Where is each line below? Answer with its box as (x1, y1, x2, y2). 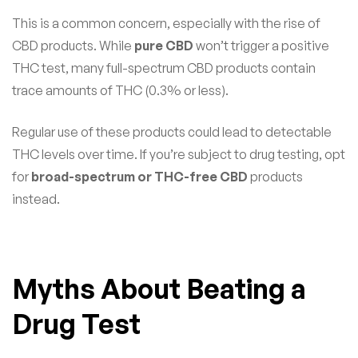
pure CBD (134, 38, 193, 54)
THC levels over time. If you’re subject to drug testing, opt (12, 146, 345, 163)
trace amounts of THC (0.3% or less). (12, 82, 229, 99)
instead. (12, 191, 60, 208)
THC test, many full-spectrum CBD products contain (12, 60, 316, 77)
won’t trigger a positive (193, 38, 329, 54)
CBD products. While (12, 38, 134, 54)
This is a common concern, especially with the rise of (12, 15, 320, 32)
